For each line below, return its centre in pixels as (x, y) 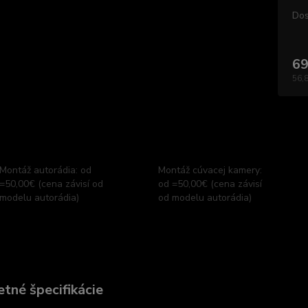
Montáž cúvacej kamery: (210, 170)
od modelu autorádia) (205, 198)
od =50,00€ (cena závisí (210, 184)
